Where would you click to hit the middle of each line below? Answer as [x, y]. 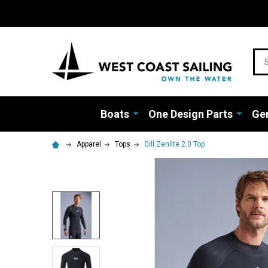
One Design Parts [190, 114]
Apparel [89, 144]
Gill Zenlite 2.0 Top [174, 144]
